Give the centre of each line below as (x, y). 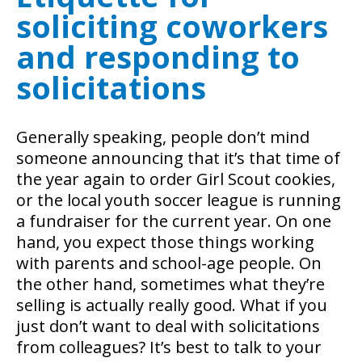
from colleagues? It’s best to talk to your (169, 347)
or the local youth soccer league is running (179, 200)
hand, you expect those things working (165, 242)
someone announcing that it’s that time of (178, 158)
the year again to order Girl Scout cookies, (176, 179)
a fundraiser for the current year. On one (174, 221)
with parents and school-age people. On (169, 263)
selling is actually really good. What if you (172, 305)
